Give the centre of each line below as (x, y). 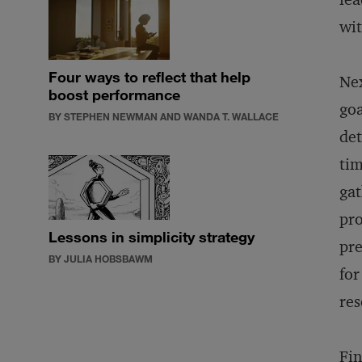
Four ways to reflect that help (149, 77)
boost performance (114, 95)
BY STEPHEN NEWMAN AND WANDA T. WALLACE (164, 116)
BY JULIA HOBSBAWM (101, 259)
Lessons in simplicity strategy (152, 237)
